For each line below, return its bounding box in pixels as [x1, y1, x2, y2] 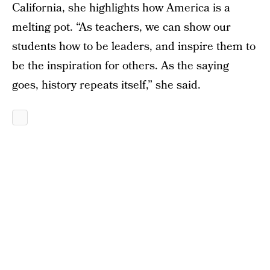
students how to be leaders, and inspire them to [12, 39, 256, 55]
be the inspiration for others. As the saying [12, 58, 229, 74]
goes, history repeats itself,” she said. [12, 77, 201, 93]
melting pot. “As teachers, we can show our [12, 19, 231, 36]
